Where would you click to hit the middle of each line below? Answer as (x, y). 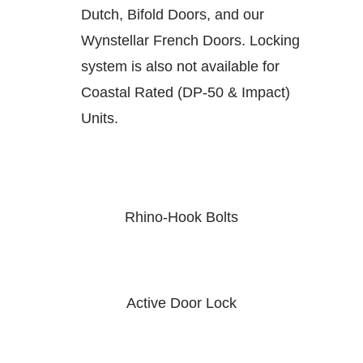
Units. (100, 119)
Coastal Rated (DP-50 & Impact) (186, 93)
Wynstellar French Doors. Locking (190, 41)
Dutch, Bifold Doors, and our (173, 15)
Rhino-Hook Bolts (181, 218)
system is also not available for (180, 67)
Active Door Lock (181, 303)
